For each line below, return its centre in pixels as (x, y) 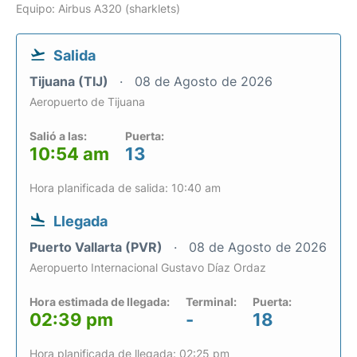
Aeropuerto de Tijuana (87, 102)
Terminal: (211, 302)
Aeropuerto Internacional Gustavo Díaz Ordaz (148, 268)
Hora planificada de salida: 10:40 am (125, 188)
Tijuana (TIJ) (71, 82)
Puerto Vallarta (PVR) (98, 247)
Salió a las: (58, 136)
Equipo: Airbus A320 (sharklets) (98, 9)
